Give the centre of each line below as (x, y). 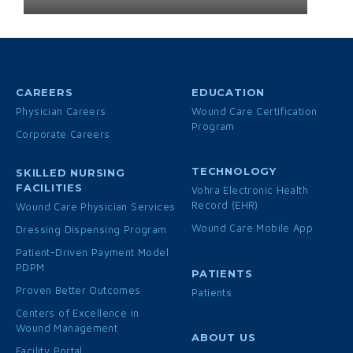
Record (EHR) (225, 205)
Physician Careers (61, 111)
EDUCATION (229, 93)
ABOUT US (224, 337)
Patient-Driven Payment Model (92, 253)
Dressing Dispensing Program (91, 230)
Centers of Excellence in (78, 313)
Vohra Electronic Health (250, 190)
